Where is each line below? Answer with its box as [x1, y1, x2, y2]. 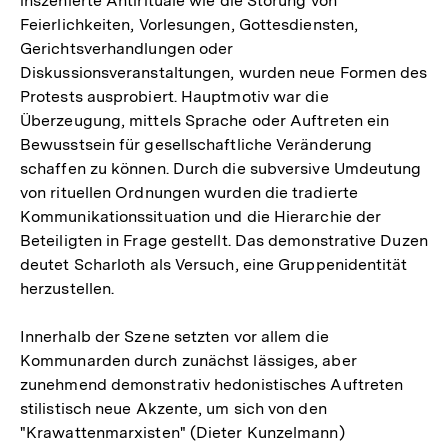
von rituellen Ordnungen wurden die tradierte [20, 183, 358, 203]
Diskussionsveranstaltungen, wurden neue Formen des [20, 63, 428, 83]
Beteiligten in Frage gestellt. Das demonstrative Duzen [20, 231, 428, 251]
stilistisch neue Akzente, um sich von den [20, 399, 327, 419]
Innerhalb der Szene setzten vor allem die [20, 327, 329, 347]
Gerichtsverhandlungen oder [20, 39, 234, 59]
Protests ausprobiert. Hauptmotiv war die [20, 87, 329, 107]
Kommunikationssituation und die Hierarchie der [20, 207, 382, 227]
